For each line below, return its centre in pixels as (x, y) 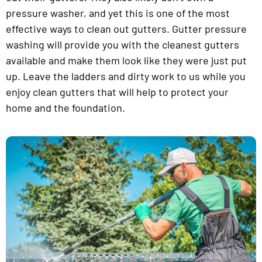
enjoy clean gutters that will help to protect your (117, 92)
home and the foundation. (65, 108)
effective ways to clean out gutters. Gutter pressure (126, 29)
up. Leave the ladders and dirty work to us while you (126, 76)
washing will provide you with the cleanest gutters (123, 45)
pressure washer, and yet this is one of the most (118, 13)
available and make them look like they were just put (126, 61)
